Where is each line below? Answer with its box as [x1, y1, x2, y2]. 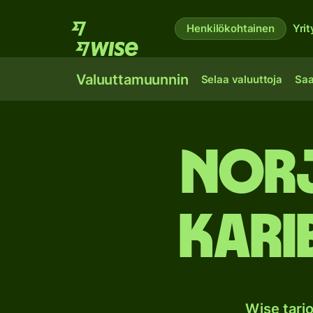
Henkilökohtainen [187, 22, 275, 35]
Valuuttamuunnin [76, 71, 189, 88]
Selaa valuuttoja [201, 73, 282, 86]
